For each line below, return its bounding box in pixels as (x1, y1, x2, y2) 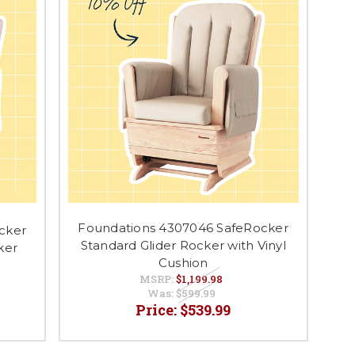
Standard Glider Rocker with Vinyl (80, 238, 286, 254)
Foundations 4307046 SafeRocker (78, 220, 288, 236)
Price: (136, 300, 181, 320)
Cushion (158, 255, 208, 271)
